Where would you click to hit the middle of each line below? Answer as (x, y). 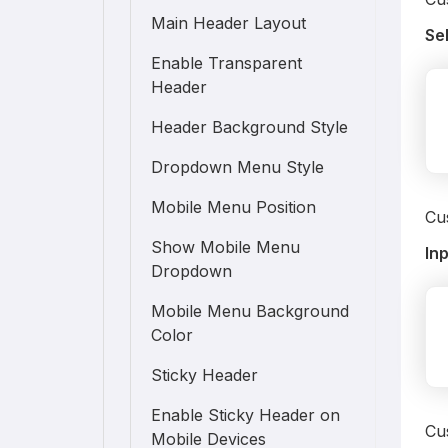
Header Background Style (250, 127)
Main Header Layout (229, 23)
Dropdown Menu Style (238, 167)
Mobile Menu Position (234, 207)
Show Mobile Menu (226, 247)
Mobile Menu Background (250, 311)
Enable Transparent (227, 63)
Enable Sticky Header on (246, 415)
